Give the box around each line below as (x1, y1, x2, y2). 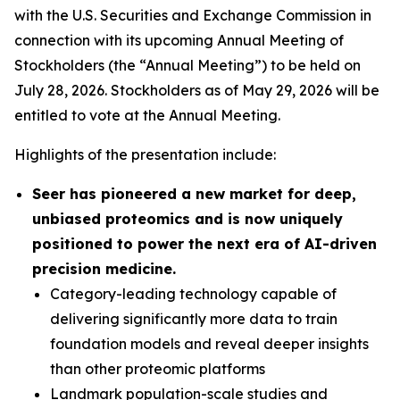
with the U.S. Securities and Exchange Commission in (14, 6, 371, 24)
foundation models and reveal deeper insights (50, 335, 369, 353)
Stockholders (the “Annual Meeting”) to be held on (14, 56, 361, 74)
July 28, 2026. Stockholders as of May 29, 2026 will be (14, 81, 379, 99)
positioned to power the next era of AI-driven (32, 235, 377, 253)
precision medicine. (32, 260, 176, 278)
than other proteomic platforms (50, 360, 265, 378)
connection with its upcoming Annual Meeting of (14, 31, 344, 49)
